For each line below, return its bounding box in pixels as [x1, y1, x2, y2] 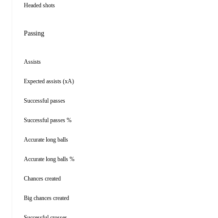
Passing [24, 30, 44, 37]
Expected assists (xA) [24, 78, 74, 85]
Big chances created [24, 195, 69, 201]
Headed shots [24, 2, 55, 9]
